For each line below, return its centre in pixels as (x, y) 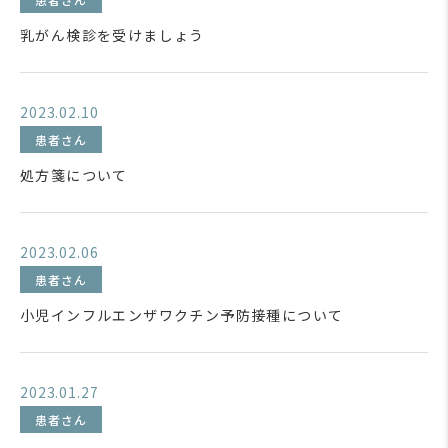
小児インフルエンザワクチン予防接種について (182, 315)
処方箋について (74, 175)
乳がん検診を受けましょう (112, 35)
